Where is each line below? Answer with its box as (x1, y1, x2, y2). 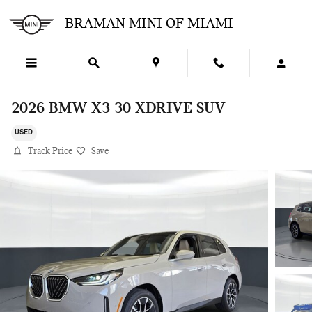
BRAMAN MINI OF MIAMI (65, 16, 233, 32)
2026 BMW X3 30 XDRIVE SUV (11, 101, 226, 117)
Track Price (28, 146, 73, 157)
